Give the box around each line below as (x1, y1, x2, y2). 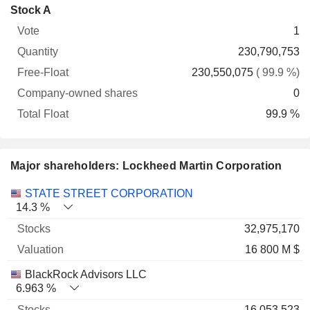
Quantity (46, 31, 86, 43)
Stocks (46, 187, 80, 199)
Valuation (103, 187, 149, 199)
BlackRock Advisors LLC (25, 268, 147, 280)
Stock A (10, 4, 51, 16)
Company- (127, 3, 178, 15)
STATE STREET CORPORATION (25, 188, 193, 199)
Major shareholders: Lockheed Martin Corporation (10, 160, 282, 172)
